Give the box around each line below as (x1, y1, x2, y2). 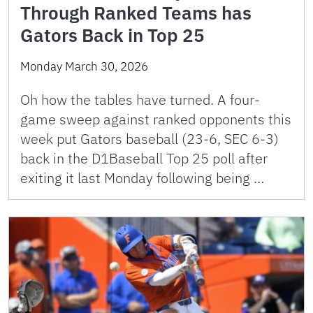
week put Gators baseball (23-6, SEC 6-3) (20, 129, 279, 148)
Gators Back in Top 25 (20, 23, 205, 47)
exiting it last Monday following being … (20, 168, 264, 187)
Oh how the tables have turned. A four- (20, 90, 260, 109)
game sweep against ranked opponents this (20, 110, 291, 129)
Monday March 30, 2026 (20, 59, 148, 74)
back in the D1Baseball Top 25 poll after (20, 149, 268, 168)
